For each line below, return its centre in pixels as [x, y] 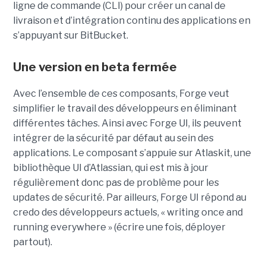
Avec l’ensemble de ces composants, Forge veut [121, 94]
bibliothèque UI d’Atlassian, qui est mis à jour [110, 168]
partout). [32, 242]
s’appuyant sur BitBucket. [70, 36]
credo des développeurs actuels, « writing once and [128, 213]
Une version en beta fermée [95, 67]
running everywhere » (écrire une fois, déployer [119, 227]
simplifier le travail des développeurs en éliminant [125, 109]
